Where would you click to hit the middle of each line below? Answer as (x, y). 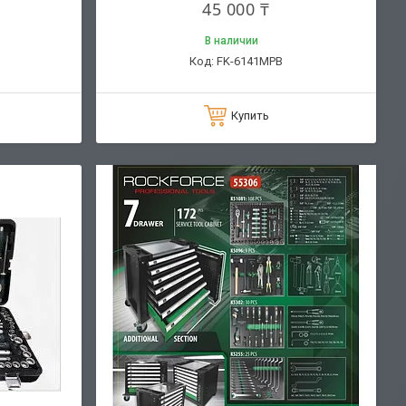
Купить (250, 115)
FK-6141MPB (250, 61)
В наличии (232, 40)
